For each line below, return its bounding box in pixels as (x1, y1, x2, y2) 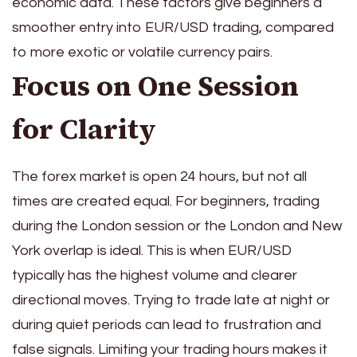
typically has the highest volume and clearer (12, 268, 297, 284)
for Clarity (12, 109, 156, 148)
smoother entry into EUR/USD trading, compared (12, 19, 334, 35)
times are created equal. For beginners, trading (12, 194, 320, 210)
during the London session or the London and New (12, 218, 342, 234)
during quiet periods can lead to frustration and (12, 317, 321, 333)
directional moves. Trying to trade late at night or (12, 292, 330, 308)
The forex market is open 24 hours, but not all (12, 169, 307, 185)
